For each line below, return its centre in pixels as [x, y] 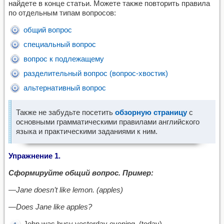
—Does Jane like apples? [50, 207]
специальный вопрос [60, 44]
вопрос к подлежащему [64, 59]
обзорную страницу [151, 112]
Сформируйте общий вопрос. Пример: [81, 173]
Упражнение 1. [34, 156]
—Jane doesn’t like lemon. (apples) [66, 190]
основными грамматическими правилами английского [108, 122]
